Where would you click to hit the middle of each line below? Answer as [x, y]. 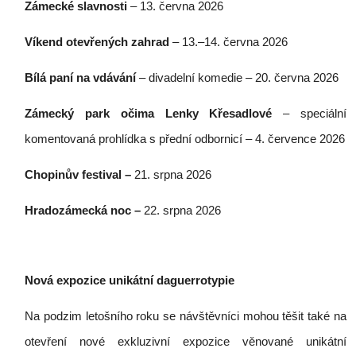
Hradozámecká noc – [84, 210]
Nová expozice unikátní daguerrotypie [130, 280]
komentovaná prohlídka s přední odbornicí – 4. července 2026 [185, 139]
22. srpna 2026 [182, 210]
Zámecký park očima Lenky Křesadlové [154, 113]
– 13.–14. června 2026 [230, 42]
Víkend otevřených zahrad [99, 42]
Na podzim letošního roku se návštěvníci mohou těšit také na [186, 316]
